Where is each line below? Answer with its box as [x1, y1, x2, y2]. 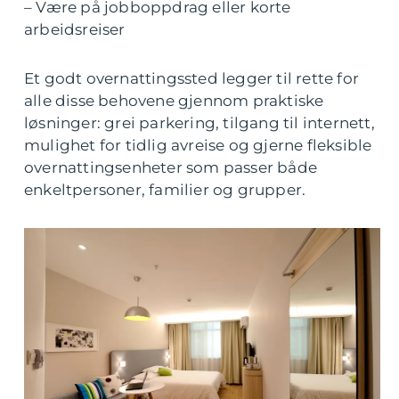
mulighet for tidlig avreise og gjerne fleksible [24, 136, 372, 154]
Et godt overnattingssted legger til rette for [24, 69, 360, 87]
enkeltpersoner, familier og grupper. [24, 181, 306, 199]
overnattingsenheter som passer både [24, 159, 318, 176]
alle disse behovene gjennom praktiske [24, 92, 324, 110]
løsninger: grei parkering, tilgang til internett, [24, 114, 375, 132]
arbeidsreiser [24, 20, 126, 38]
